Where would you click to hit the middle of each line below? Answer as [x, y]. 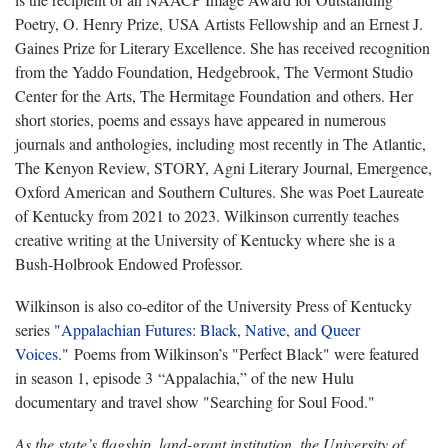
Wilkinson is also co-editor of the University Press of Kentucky [213, 306]
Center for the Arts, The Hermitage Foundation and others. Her [214, 96]
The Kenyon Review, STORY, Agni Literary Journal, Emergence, [223, 168]
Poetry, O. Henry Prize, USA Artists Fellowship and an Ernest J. [219, 24]
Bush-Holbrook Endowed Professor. [129, 264]
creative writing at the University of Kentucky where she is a [205, 240]
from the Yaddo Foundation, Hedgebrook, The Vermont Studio [214, 72]
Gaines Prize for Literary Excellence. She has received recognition [222, 48]
